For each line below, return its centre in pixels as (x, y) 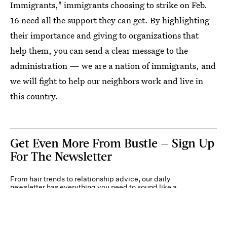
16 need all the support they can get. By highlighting (110, 20)
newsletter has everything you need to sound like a (93, 187)
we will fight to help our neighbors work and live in (107, 81)
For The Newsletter (61, 156)
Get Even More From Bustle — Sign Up (112, 143)
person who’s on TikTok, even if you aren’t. (80, 195)
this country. (34, 96)
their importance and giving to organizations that (104, 35)
